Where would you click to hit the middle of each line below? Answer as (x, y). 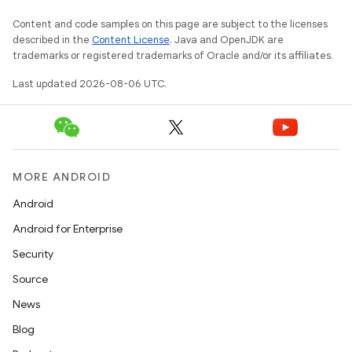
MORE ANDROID (62, 177)
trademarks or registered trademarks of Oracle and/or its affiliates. (173, 55)
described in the (52, 40)
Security (33, 254)
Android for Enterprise (68, 229)
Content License (131, 40)
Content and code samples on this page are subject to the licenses (170, 24)
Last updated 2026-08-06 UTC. (90, 84)
